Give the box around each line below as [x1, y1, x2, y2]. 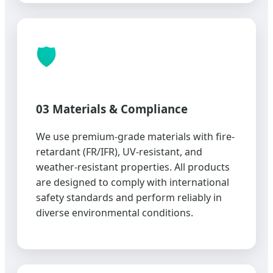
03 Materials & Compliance [36, 101, 188, 116]
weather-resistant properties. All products [36, 160, 230, 174]
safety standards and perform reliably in [36, 190, 222, 204]
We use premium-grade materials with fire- [36, 129, 235, 143]
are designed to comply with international [36, 175, 229, 189]
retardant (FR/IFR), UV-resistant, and [36, 144, 202, 158]
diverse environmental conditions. [36, 205, 193, 219]
